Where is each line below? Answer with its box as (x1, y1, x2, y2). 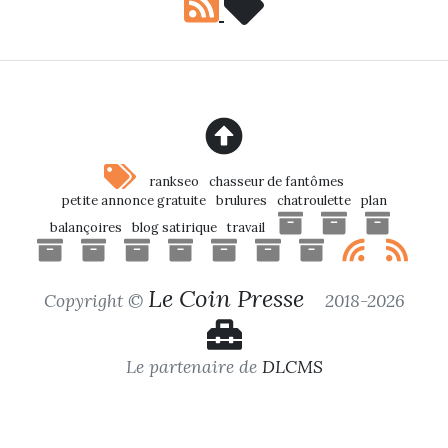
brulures (215, 192, 267, 209)
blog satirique (131, 219, 217, 237)
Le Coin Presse (147, 282, 304, 314)
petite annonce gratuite (61, 192, 206, 209)
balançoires (49, 219, 122, 237)
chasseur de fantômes (209, 173, 344, 190)
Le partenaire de (125, 355, 262, 379)
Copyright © (43, 288, 148, 312)
